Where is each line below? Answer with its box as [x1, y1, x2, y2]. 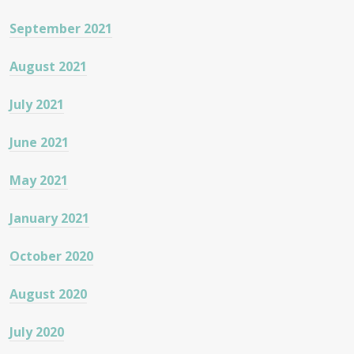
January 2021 [9, 209, 89, 227]
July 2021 [9, 95, 64, 113]
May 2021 [9, 171, 68, 189]
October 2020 [9, 247, 93, 265]
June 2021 [9, 133, 69, 151]
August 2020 [9, 284, 87, 303]
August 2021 [9, 57, 87, 75]
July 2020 [9, 322, 64, 341]
